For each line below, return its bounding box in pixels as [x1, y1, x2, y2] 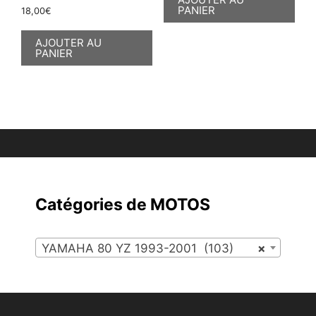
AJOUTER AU [35, 36, 102, 50]
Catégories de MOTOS [35, 195, 210, 215]
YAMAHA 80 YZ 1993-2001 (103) [42, 241, 233, 256]
